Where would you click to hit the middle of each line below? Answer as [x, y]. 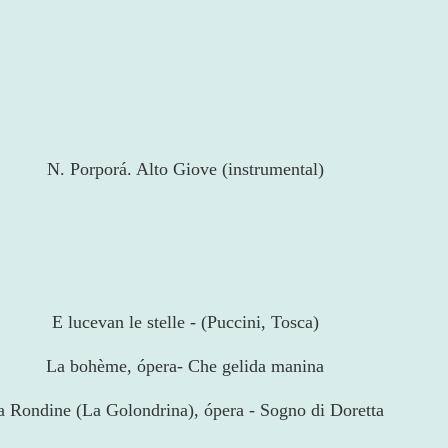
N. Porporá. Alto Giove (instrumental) [185, 169]
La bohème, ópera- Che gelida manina [185, 366]
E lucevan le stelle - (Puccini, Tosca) [185, 322]
